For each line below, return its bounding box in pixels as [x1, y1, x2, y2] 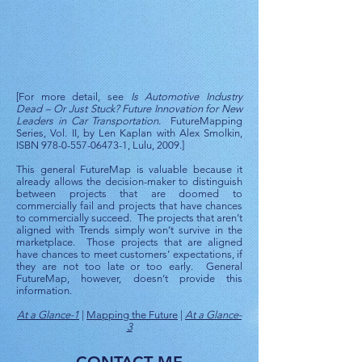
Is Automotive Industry [130, 90, 243, 103]
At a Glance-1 [17, 309, 79, 321]
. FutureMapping [158, 115, 243, 127]
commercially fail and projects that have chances [16, 200, 242, 212]
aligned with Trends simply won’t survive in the [16, 224, 242, 236]
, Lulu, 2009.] [128, 139, 184, 151]
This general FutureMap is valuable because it [16, 163, 242, 175]
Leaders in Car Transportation [16, 115, 159, 127]
